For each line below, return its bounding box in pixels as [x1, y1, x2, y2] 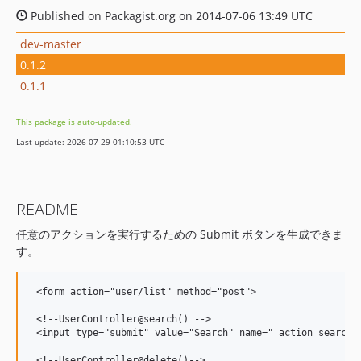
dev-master [20, 35, 81, 52]
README [16, 198, 78, 220]
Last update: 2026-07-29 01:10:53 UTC [16, 136, 164, 147]
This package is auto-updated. [16, 116, 132, 127]
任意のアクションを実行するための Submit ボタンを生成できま [16, 226, 343, 242]
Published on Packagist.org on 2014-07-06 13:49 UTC [27, 8, 313, 23]
